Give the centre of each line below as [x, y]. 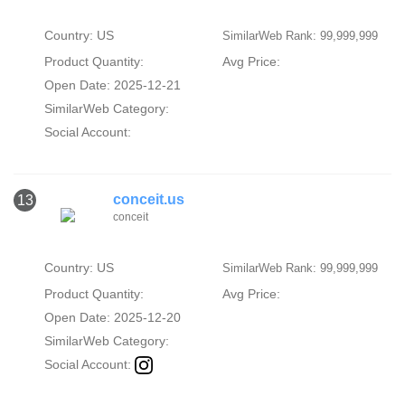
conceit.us [149, 199]
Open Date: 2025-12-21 [112, 85]
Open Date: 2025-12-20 [112, 317]
